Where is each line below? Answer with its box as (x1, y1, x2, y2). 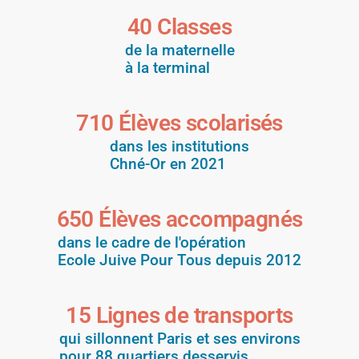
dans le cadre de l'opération (58, 232, 246, 252)
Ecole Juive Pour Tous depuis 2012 (58, 250, 301, 269)
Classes (157, 13, 232, 40)
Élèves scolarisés (118, 109, 283, 136)
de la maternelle (124, 40, 235, 59)
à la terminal (124, 58, 210, 77)
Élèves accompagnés (99, 205, 303, 232)
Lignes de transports (95, 301, 293, 329)
